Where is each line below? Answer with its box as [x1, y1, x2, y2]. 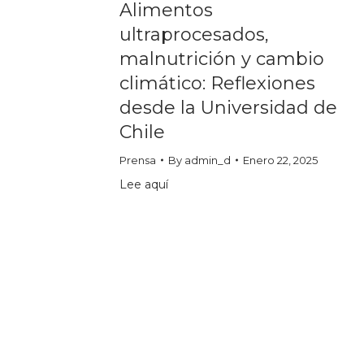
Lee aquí [119, 176, 168, 192]
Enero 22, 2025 [243, 153, 318, 167]
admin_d [184, 153, 231, 167]
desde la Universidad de [119, 96, 337, 119]
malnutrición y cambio [119, 47, 324, 70]
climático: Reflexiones [119, 71, 315, 94]
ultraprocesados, [119, 23, 269, 45]
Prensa [119, 153, 156, 167]
